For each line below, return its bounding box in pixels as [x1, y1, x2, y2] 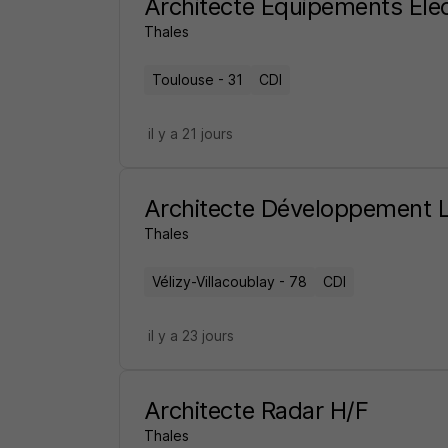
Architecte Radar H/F [143, 396, 369, 425]
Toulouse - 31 [151, 71, 243, 88]
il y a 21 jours [147, 125, 233, 142]
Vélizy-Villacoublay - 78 [151, 273, 307, 290]
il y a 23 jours [147, 327, 234, 344]
